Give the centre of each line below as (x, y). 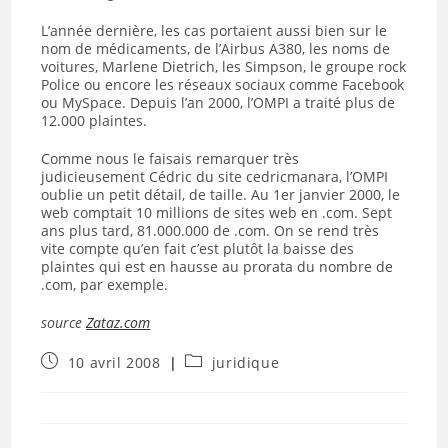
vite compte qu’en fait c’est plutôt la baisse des (198, 248)
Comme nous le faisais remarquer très (170, 158)
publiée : (72, 379)
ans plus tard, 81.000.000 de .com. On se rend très (210, 230)
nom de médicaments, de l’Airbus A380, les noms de (216, 48)
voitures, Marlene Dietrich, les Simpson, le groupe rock (224, 66)
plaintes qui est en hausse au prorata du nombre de (217, 266)
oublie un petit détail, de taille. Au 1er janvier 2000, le (221, 194)
